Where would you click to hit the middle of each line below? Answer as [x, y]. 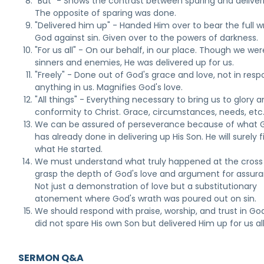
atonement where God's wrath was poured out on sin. [146, 199]
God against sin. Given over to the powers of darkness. [147, 38]
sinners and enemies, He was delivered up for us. [135, 62]
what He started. [69, 149]
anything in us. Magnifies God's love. [109, 87]
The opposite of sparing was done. [106, 13]
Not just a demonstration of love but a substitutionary [146, 186]
